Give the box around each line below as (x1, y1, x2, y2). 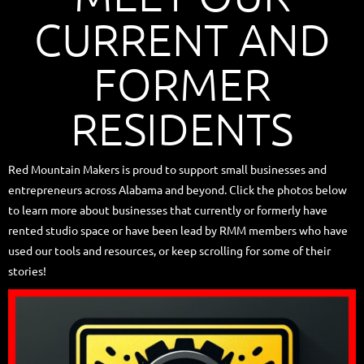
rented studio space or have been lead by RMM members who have (8, 223, 348, 238)
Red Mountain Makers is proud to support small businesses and (8, 162, 327, 177)
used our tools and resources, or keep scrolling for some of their (8, 243, 331, 258)
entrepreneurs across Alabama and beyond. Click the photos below (8, 182, 347, 197)
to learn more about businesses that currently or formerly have (8, 202, 327, 218)
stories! (8, 263, 46, 279)
